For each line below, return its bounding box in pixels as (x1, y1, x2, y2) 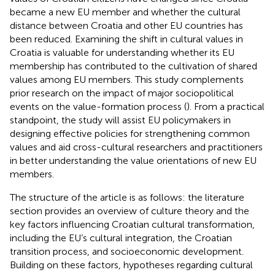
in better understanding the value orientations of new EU (10, 154, 257, 166)
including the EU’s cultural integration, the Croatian (10, 231, 232, 244)
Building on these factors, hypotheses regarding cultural (10, 258, 253, 271)
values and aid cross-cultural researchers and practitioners (10, 141, 263, 153)
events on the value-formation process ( (10, 100, 187, 112)
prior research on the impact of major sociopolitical (10, 87, 234, 99)
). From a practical (187, 100, 265, 112)
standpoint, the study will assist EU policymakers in (10, 114, 231, 126)
